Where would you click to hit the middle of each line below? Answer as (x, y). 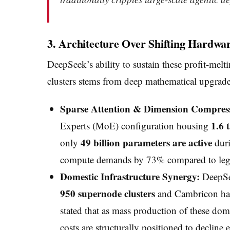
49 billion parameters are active (146, 143)
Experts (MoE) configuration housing (135, 126)
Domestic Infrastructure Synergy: (130, 177)
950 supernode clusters (107, 194)
